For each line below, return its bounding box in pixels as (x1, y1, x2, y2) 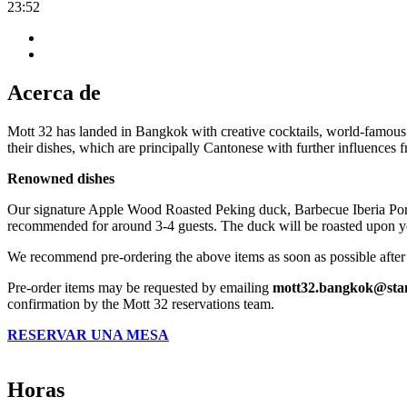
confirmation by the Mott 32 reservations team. (7, 295, 274, 312)
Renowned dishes (7, 170, 114, 186)
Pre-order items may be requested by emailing (7, 279, 273, 295)
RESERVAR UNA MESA (7, 326, 169, 342)
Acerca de (7, 80, 101, 104)
